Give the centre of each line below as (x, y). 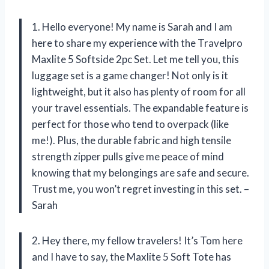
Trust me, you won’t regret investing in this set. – (141, 189)
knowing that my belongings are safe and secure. (141, 172)
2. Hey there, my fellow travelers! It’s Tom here (137, 240)
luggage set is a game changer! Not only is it (130, 75)
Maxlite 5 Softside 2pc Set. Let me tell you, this (135, 59)
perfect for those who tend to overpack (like (130, 124)
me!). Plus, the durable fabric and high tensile (131, 140)
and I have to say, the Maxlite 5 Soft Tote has (131, 256)
